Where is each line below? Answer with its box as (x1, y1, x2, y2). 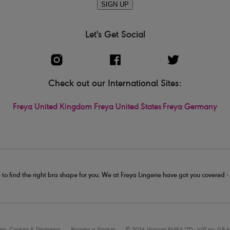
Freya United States (93, 103, 161, 112)
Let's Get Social (85, 30, 145, 41)
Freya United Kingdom (13, 103, 92, 112)
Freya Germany (163, 103, 217, 112)
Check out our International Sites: (48, 79, 182, 89)
